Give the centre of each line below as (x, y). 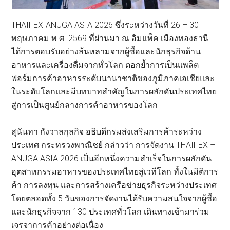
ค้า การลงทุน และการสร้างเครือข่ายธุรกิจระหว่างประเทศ (114, 185)
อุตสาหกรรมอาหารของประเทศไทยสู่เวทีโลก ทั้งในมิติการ (115, 172)
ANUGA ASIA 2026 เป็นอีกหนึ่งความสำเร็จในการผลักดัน (112, 159)
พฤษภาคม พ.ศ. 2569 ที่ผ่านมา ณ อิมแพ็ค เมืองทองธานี (110, 39)
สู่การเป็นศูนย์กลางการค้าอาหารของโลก (85, 105)
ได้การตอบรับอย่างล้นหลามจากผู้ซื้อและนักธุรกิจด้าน (106, 52)
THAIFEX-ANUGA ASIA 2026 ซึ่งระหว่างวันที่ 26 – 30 (105, 25)
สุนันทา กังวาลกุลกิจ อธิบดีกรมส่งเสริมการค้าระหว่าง (107, 132)
